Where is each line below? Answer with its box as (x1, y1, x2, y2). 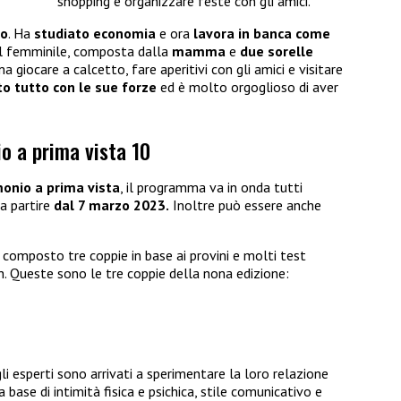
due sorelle (240, 42, 313, 61)
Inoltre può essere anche (169, 195, 321, 214)
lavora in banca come (193, 24, 330, 43)
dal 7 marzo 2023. (54, 195, 169, 214)
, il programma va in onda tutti (120, 177, 303, 196)
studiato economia (34, 24, 156, 43)
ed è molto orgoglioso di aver (157, 78, 338, 97)
